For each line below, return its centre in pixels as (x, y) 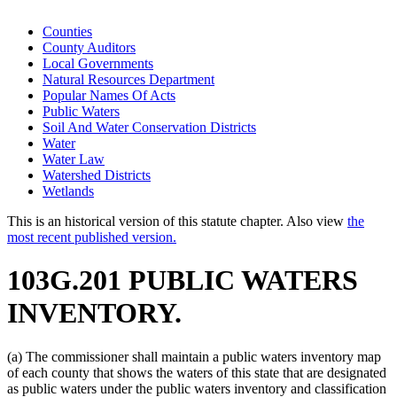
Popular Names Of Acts (109, 95)
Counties (67, 31)
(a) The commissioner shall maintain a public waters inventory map (194, 356)
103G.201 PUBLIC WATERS (183, 280)
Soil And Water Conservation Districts (149, 127)
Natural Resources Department (128, 79)
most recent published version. (92, 237)
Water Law (74, 159)
